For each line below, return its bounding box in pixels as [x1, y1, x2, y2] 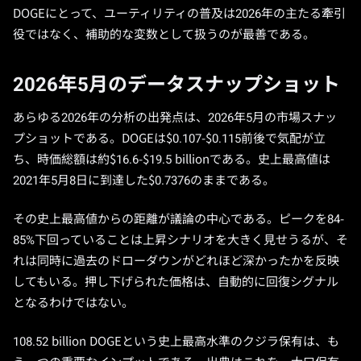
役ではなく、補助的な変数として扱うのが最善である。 [13, 27, 315, 42]
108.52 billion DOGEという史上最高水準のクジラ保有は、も [13, 334, 339, 349]
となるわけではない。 [13, 296, 134, 310]
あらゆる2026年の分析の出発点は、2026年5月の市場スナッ [13, 110, 337, 125]
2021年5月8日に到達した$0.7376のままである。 [13, 173, 275, 188]
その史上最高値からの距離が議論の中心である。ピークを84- [13, 212, 344, 226]
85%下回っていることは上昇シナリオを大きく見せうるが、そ [13, 233, 348, 247]
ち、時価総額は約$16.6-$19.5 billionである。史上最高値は [13, 152, 330, 167]
